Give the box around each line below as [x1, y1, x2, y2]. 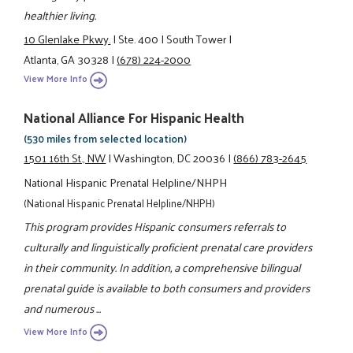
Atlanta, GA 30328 [24, 48, 110, 69]
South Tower [166, 28, 227, 49]
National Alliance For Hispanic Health [24, 106, 245, 130]
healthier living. [24, 4, 97, 25]
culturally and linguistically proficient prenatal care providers [24, 236, 313, 258]
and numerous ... [24, 298, 102, 319]
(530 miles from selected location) [24, 129, 188, 148]
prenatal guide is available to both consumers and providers [24, 277, 310, 299]
